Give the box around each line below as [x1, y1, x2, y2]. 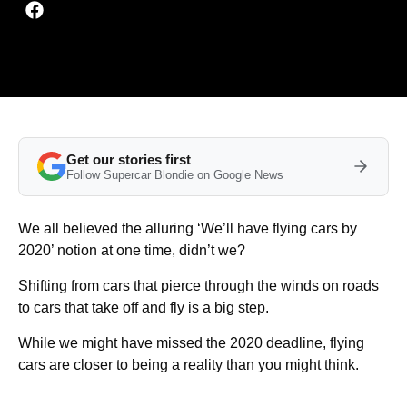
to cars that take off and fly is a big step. [18, 299, 269, 315]
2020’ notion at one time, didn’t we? [18, 242, 245, 258]
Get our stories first [66, 151, 191, 167]
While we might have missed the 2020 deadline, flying [18, 334, 364, 351]
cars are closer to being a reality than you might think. [18, 356, 359, 372]
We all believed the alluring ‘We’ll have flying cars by [18, 220, 357, 236]
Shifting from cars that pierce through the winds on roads [18, 277, 379, 293]
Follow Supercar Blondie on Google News [66, 167, 283, 182]
